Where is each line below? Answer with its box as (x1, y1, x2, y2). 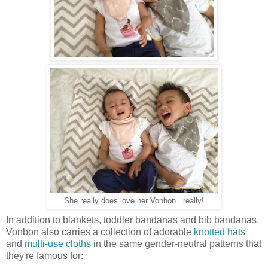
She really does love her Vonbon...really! (64, 196, 204, 205)
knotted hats (194, 226, 245, 237)
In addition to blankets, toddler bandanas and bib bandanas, (6, 214, 259, 225)
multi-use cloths (25, 238, 91, 249)
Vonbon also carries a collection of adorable (6, 226, 194, 237)
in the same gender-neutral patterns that (91, 238, 261, 249)
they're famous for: (6, 250, 83, 261)
